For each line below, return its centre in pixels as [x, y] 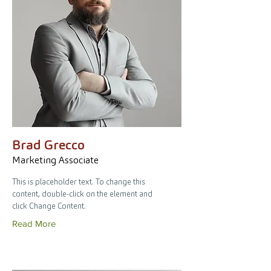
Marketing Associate [55, 160]
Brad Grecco [48, 145]
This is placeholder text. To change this [79, 182]
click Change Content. [49, 206]
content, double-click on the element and [82, 194]
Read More [34, 224]
